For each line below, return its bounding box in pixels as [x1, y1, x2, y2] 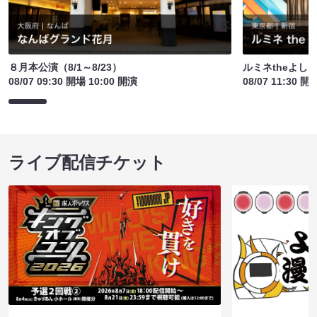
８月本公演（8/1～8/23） [8, 61, 122, 73]
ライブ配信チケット [8, 152, 166, 172]
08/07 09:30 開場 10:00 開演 [8, 75, 137, 87]
